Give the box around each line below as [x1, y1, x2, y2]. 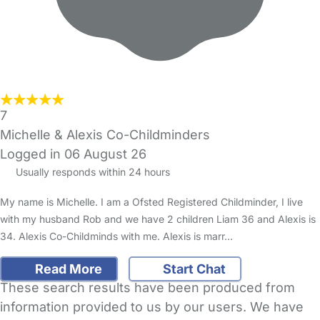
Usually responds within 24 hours [12, 166, 170, 179]
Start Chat [160, 261, 226, 276]
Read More [31, 261, 102, 276]
